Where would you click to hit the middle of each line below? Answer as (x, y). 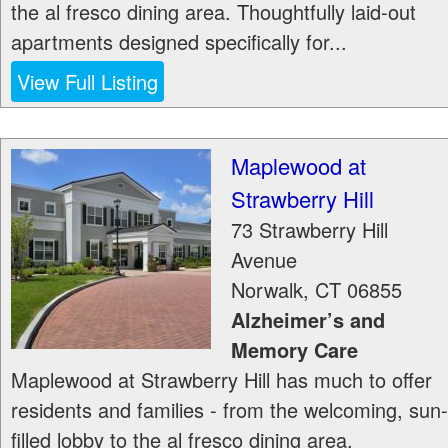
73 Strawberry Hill (309, 229)
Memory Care (294, 349)
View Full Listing (87, 81)
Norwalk (267, 289)
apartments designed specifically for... (179, 41)
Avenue (264, 259)
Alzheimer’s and (308, 319)
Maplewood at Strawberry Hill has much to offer (221, 379)
